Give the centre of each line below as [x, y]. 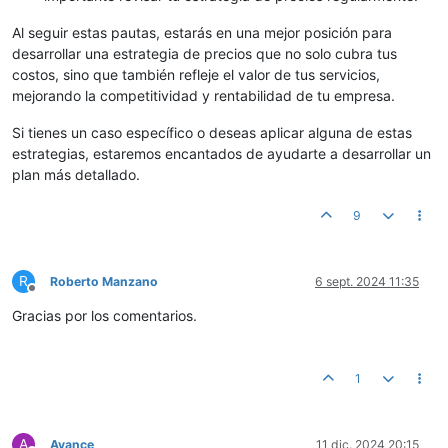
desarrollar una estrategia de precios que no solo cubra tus [204, 54]
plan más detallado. [76, 175]
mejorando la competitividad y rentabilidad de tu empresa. [203, 96]
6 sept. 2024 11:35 [367, 282]
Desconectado [72, 296]
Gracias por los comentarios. [104, 316]
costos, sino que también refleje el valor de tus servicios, [196, 75]
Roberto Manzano [104, 282]
